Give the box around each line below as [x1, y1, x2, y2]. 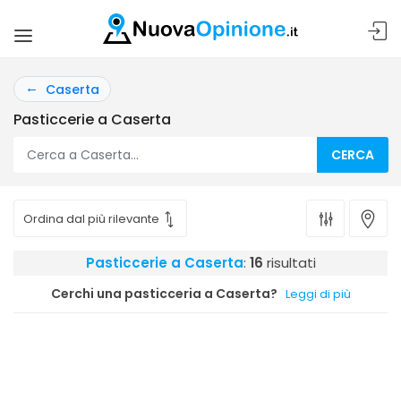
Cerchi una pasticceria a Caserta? [50, 285, 277, 303]
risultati [262, 253, 316, 272]
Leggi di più [285, 286, 351, 303]
